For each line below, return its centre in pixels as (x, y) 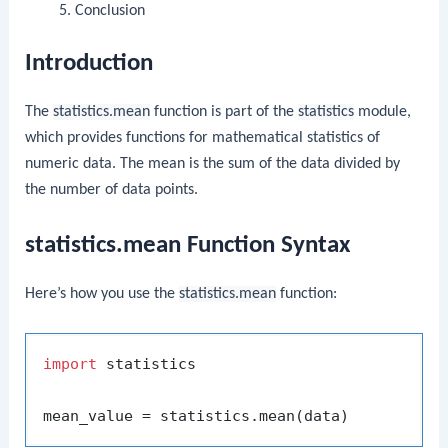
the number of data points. (112, 190)
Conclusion (109, 10)
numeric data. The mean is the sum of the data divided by (213, 164)
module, (383, 112)
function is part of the (224, 112)
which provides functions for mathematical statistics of (203, 138)
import (70, 363)
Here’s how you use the (102, 293)
